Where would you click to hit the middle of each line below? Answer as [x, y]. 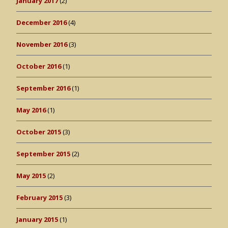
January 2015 [37, 219]
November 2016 [42, 44]
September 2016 [43, 88]
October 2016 [39, 66]
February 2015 [39, 197]
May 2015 [31, 175]
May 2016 [31, 110]
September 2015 [43, 153]
